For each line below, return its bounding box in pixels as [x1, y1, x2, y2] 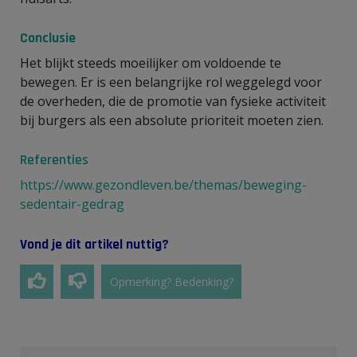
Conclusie [20, 28, 76, 47]
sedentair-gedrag [20, 194, 124, 213]
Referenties [20, 150, 88, 169]
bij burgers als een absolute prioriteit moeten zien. [20, 111, 330, 129]
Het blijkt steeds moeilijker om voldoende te [20, 53, 281, 72]
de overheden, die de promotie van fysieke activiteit [20, 92, 326, 110]
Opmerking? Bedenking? [109, 273, 233, 289]
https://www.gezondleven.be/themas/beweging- [20, 175, 307, 194]
